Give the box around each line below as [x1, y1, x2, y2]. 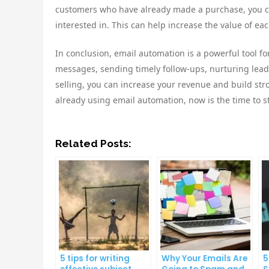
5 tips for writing [60, 252, 130, 264]
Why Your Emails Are [162, 252, 247, 264]
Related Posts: [55, 137, 131, 150]
